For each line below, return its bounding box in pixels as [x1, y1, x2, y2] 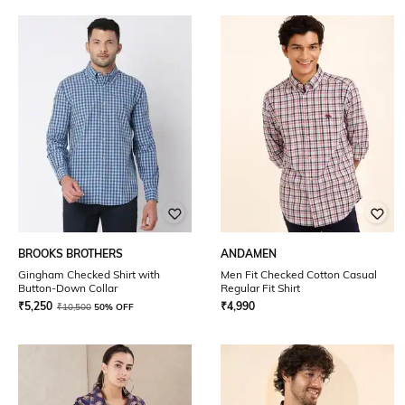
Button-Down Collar [18, 281, 118, 295]
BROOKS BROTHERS [18, 247, 123, 260]
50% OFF [94, 301, 134, 313]
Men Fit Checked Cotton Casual [221, 268, 377, 281]
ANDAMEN [221, 247, 277, 260]
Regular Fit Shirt [221, 281, 300, 295]
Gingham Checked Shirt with [18, 268, 160, 281]
